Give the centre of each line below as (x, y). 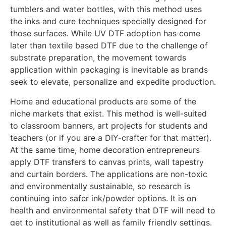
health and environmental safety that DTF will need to (113, 210)
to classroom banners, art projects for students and (109, 125)
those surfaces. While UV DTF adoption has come (105, 34)
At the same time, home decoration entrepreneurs (105, 150)
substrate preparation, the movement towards (98, 58)
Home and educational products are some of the (103, 101)
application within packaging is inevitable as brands (109, 70)
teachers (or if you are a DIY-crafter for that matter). (111, 137)
